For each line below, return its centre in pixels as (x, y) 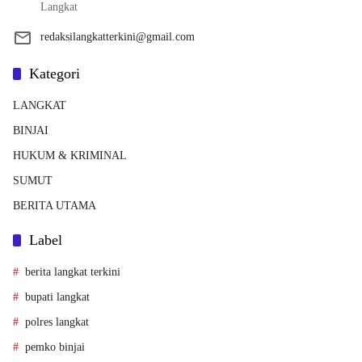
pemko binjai (55, 347)
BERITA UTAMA (55, 205)
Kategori (55, 73)
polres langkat (57, 322)
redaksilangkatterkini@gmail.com (118, 36)
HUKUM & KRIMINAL (70, 155)
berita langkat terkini (73, 271)
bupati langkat (57, 297)
